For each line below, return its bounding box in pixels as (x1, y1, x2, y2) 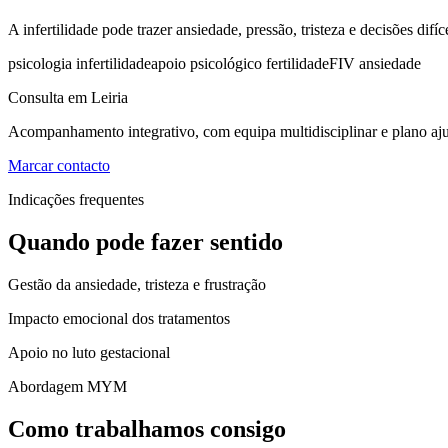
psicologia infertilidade (8, 54, 151, 72)
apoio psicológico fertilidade (151, 54, 329, 72)
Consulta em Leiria (8, 88, 128, 106)
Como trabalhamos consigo (8, 415, 286, 442)
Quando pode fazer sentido (8, 228, 283, 255)
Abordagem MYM (8, 377, 127, 395)
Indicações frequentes (8, 190, 144, 208)
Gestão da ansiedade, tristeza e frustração (8, 275, 266, 293)
